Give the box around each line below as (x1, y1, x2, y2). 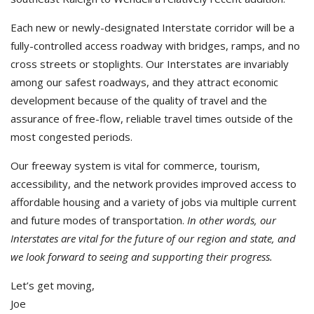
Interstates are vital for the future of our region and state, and (11, 231, 296, 245)
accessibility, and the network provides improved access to (11, 177, 296, 191)
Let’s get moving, (11, 278, 95, 292)
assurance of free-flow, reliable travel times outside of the (11, 111, 293, 125)
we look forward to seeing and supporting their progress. (11, 250, 273, 264)
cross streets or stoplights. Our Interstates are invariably (11, 57, 289, 71)
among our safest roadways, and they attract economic (11, 75, 278, 89)
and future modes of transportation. (11, 213, 187, 227)
